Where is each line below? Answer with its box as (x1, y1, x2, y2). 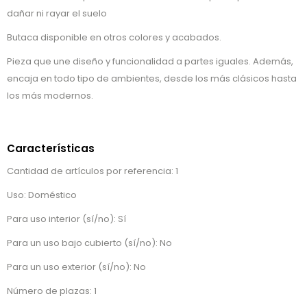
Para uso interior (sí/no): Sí (7, 212, 126, 226)
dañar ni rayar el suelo (7, 7, 107, 21)
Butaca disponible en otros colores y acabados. (7, 31, 221, 45)
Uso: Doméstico (7, 188, 77, 202)
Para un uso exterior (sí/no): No (7, 260, 146, 274)
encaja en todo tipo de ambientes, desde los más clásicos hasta (7, 72, 297, 86)
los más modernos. (7, 89, 93, 103)
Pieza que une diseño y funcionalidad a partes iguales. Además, (7, 55, 293, 69)
